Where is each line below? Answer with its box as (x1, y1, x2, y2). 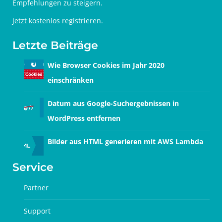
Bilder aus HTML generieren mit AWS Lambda (48, 137, 203, 147)
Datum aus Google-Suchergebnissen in (48, 99, 179, 109)
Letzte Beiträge (12, 38, 98, 52)
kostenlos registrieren (29, 15, 101, 25)
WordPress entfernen (48, 113, 120, 123)
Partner (24, 182, 49, 192)
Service (12, 161, 54, 174)
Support (24, 206, 51, 216)
